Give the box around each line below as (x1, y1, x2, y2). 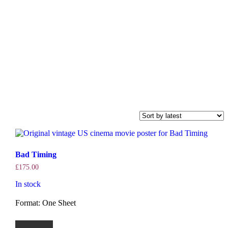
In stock (15, 180, 41, 189)
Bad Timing (15, 150, 56, 159)
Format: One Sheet (15, 198, 76, 208)
